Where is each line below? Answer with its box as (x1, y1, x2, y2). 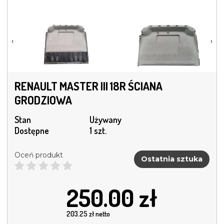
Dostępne (14, 125, 49, 136)
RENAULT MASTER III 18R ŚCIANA (14, 79, 162, 93)
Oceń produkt (14, 150, 63, 160)
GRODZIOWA (14, 93, 72, 107)
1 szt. (89, 125, 106, 136)
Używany (89, 114, 121, 125)
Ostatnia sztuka (141, 154, 202, 163)
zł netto (87, 209, 110, 218)
